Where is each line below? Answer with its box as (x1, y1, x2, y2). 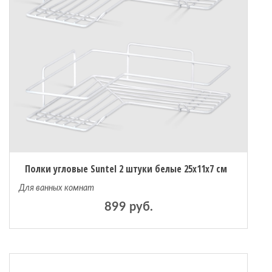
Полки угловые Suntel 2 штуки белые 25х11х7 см (25, 162, 228, 175)
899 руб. (104, 201, 153, 213)
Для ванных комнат (19, 184, 94, 192)
